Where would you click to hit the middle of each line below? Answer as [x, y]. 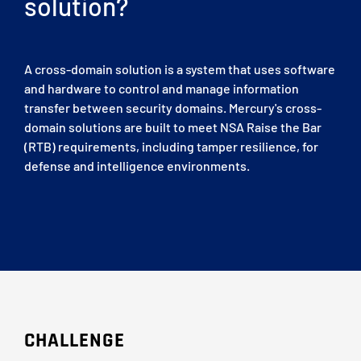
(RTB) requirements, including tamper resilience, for [171, 146]
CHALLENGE [75, 340]
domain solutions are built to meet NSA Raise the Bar [173, 127]
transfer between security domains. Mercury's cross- [173, 107]
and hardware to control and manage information [162, 88]
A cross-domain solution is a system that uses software [180, 68]
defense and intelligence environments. [138, 165]
